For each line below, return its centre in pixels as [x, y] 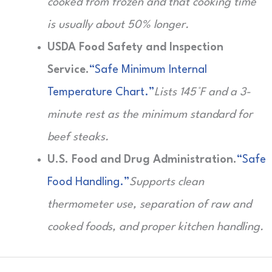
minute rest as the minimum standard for [150, 115]
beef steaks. [78, 137]
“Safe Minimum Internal [148, 70]
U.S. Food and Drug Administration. [142, 160]
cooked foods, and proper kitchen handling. [155, 227]
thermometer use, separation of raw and [149, 205]
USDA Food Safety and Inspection [135, 47]
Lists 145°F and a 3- [202, 92]
